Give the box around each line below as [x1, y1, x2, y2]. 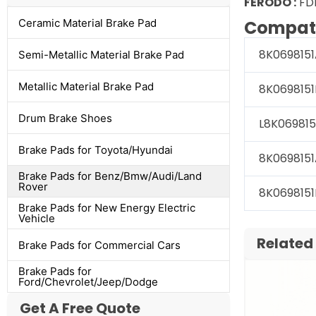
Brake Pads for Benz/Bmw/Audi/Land [18, 169, 202, 183]
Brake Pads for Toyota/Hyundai [18, 142, 173, 157]
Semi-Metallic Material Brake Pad [18, 47, 184, 61]
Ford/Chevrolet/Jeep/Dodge [18, 275, 158, 289]
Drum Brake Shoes [18, 111, 112, 125]
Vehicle [18, 212, 55, 226]
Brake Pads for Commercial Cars [18, 238, 181, 252]
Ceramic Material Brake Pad [18, 16, 157, 30]
